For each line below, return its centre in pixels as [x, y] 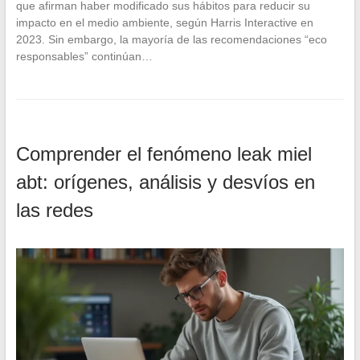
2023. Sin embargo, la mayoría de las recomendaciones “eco [171, 39]
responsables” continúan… [84, 56]
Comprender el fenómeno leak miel [164, 153]
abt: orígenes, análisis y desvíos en [165, 182]
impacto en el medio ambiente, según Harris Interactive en [164, 22]
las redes [54, 210]
